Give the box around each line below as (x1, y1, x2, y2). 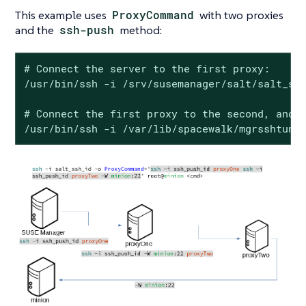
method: (117, 22, 163, 38)
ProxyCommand (112, 7, 195, 22)
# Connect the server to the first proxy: (23, 61, 270, 76)
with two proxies (197, 7, 284, 23)
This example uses (15, 7, 109, 23)
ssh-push (59, 22, 115, 37)
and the (15, 22, 57, 38)
